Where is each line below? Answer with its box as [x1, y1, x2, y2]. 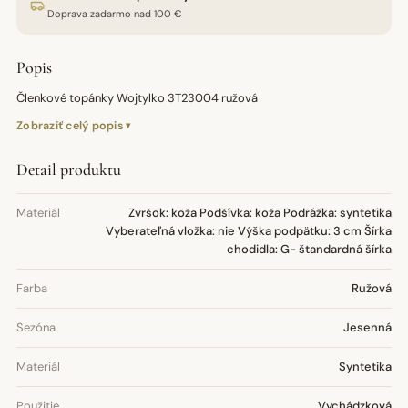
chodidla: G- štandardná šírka [227, 241, 392, 257]
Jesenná [343, 320, 392, 335]
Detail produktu [16, 159, 121, 179]
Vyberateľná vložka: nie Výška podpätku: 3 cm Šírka [106, 223, 392, 239]
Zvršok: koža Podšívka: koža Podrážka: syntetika [128, 205, 392, 220]
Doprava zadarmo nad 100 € [47, 7, 181, 20]
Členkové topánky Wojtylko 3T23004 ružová [16, 90, 258, 106]
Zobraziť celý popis [16, 118, 124, 133]
